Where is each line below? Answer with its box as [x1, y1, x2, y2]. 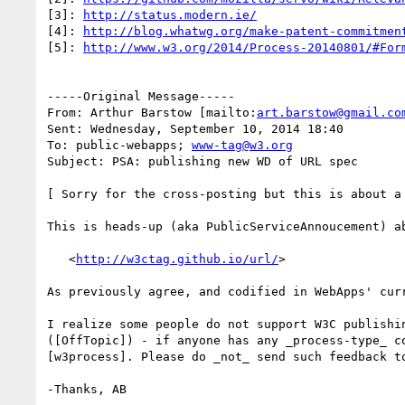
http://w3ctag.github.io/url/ [76, 251, 278, 266]
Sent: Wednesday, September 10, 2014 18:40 [47, 121, 344, 136]
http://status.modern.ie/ [83, 7, 257, 22]
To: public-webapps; [47, 137, 192, 152]
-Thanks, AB [47, 381, 127, 396]
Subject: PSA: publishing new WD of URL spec [47, 154, 358, 168]
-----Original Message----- [47, 89, 235, 103]
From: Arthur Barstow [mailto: [47, 105, 257, 119]
